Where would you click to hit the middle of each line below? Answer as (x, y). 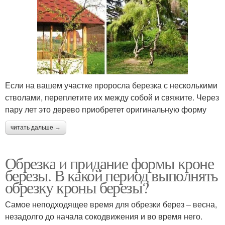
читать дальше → (36, 128)
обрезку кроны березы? (77, 187)
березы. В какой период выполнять (111, 175)
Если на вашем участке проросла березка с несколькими (111, 85)
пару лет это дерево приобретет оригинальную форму (106, 109)
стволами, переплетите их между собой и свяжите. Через (112, 97)
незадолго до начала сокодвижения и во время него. (104, 216)
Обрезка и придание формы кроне (109, 163)
